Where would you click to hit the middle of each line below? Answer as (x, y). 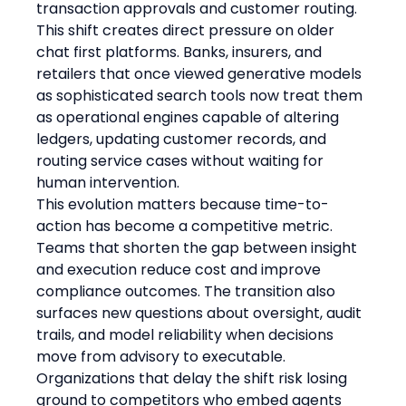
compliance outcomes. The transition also (188, 291)
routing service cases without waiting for (182, 160)
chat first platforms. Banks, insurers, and (181, 52)
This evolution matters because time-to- (183, 204)
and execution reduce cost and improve (181, 269)
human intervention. (108, 182)
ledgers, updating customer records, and (184, 139)
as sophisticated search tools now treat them (202, 95)
